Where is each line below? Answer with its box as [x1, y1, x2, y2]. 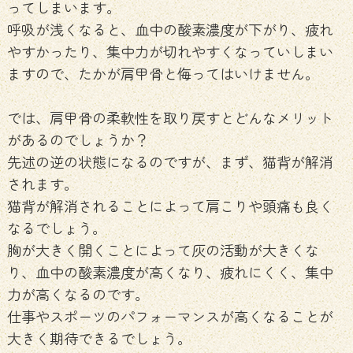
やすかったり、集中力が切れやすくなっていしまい [6, 41, 333, 62]
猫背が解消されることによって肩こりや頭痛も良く [6, 195, 333, 217]
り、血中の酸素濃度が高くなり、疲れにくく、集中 [6, 262, 333, 283]
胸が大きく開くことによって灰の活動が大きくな [6, 240, 319, 261]
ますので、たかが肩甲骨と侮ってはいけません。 [6, 63, 319, 84]
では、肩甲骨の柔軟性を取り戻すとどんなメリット [6, 107, 333, 128]
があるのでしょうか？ [6, 129, 149, 150]
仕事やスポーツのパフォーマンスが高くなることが [6, 306, 333, 327]
